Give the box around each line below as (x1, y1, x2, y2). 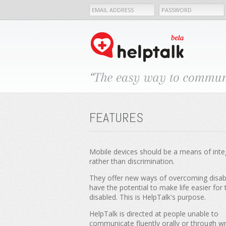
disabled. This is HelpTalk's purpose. (89, 192, 206, 202)
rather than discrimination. (89, 156, 175, 166)
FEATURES (89, 109, 143, 127)
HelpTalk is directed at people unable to (89, 209, 218, 219)
